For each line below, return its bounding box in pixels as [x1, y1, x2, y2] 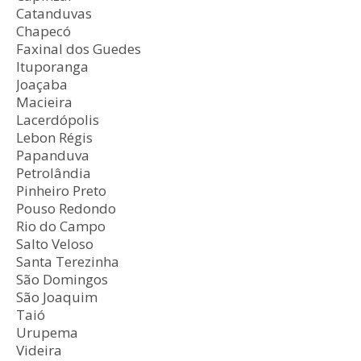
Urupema [16, 323, 81, 342]
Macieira [16, 93, 73, 112]
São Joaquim [16, 288, 98, 307]
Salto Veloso [16, 234, 93, 254]
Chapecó [16, 22, 71, 41]
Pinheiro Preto [16, 181, 106, 201]
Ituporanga [16, 57, 89, 77]
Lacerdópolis [16, 110, 99, 130]
